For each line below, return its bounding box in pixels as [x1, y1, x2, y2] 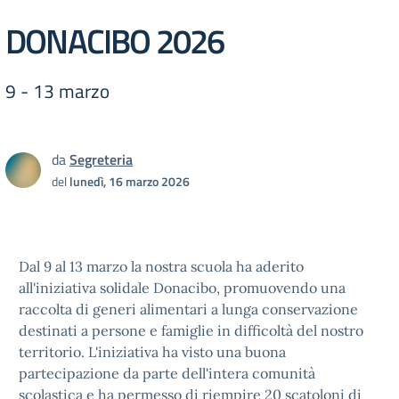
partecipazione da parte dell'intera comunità [19, 364, 315, 382]
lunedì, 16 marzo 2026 [69, 172, 190, 191]
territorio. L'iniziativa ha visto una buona [19, 343, 286, 361]
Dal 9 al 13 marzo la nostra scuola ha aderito [19, 257, 304, 275]
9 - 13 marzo [5, 77, 110, 105]
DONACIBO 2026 [5, 14, 224, 67]
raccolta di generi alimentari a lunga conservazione [19, 300, 358, 318]
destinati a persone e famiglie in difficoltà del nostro [19, 322, 363, 339]
